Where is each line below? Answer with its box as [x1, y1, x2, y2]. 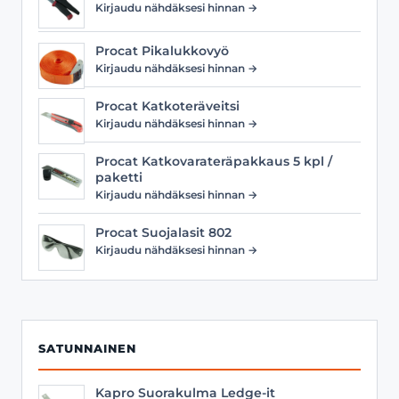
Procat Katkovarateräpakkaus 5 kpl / [95, 153, 332, 168]
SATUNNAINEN [38, 341, 136, 355]
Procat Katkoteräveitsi [95, 98, 240, 113]
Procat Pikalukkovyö [95, 43, 229, 58]
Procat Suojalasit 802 [95, 224, 232, 240]
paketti [95, 169, 142, 184]
